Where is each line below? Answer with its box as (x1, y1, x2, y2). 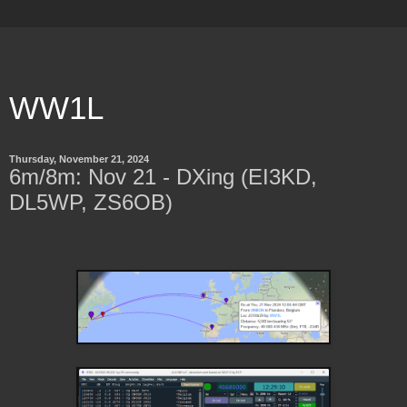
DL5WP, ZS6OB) (9, 190, 173, 214)
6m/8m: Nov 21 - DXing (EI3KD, (9, 164, 317, 189)
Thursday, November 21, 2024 (9, 154, 149, 164)
